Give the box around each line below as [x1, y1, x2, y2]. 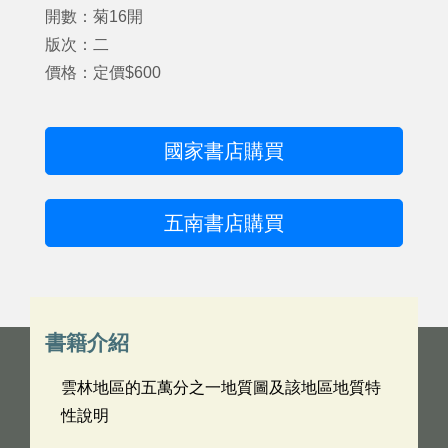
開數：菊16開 [45, 8, 143, 25]
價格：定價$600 [45, 64, 161, 81]
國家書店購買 [164, 140, 284, 162]
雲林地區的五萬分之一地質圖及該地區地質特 [61, 379, 381, 396]
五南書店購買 [164, 212, 284, 234]
